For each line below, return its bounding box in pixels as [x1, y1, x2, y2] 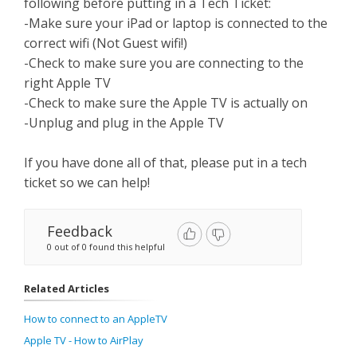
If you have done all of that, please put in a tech [24, 154, 307, 171]
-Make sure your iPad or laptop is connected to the [24, 14, 328, 32]
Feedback [47, 222, 112, 241]
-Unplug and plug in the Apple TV [24, 114, 224, 131]
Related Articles [24, 281, 109, 296]
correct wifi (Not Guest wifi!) [24, 34, 187, 52]
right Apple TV [24, 74, 111, 92]
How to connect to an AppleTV [24, 312, 167, 326]
